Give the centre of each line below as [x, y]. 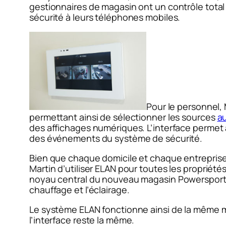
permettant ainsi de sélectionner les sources [123, 117]
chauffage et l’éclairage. [79, 190]
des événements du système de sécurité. [116, 138]
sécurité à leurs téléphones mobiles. [105, 17]
